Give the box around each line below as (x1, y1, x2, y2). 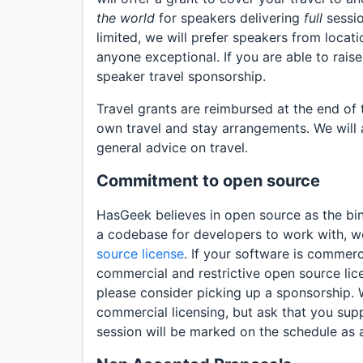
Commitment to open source (96, 171, 320, 190)
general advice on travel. (96, 139, 248, 156)
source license (96, 246, 184, 262)
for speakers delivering (155, 10, 304, 26)
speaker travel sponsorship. (96, 68, 266, 84)
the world (96, 10, 155, 26)
